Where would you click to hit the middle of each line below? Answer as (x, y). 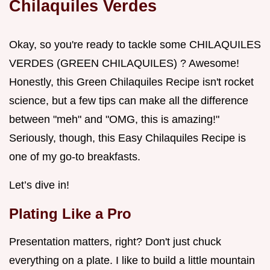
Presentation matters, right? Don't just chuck (115, 242)
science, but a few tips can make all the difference (129, 101)
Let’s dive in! (39, 185)
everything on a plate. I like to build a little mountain (132, 261)
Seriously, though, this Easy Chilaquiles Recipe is (127, 138)
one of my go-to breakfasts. (75, 157)
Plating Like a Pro (70, 214)
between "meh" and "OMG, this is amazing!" (114, 120)
